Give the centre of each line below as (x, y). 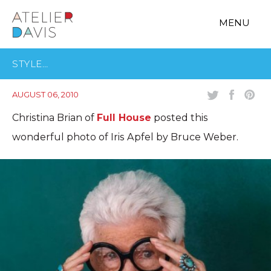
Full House (124, 118)
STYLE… (30, 64)
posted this (180, 118)
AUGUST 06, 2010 (45, 94)
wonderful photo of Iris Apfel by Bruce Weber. (126, 137)
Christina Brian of (54, 118)
